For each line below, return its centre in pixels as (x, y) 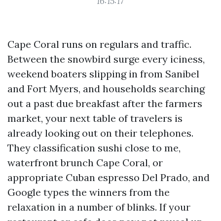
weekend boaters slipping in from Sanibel (103, 74)
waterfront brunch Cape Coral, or (85, 163)
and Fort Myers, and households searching (106, 89)
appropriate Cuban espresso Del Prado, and (109, 177)
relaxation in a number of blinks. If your (99, 207)
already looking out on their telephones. (100, 133)
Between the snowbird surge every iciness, (106, 59)
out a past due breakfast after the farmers (105, 103)
